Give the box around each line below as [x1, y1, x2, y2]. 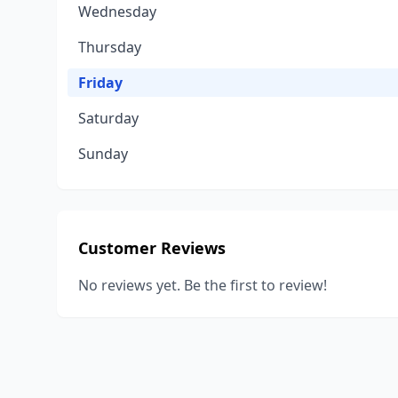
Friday [78, 73, 123, 92]
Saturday [78, 108, 139, 128]
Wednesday [78, 2, 156, 21]
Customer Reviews [78, 237, 226, 259]
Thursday [78, 37, 141, 57]
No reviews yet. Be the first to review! [78, 275, 327, 295]
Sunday [78, 144, 128, 163]
